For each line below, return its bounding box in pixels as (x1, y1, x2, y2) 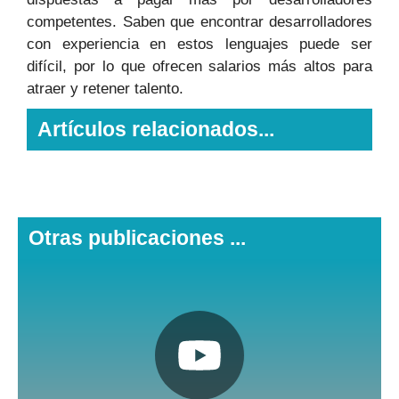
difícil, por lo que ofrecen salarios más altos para (27, 58, 372, 76)
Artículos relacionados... (37, 118, 274, 142)
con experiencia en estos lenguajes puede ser (27, 36, 372, 53)
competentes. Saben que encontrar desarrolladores (27, 13, 372, 31)
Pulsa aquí (165, 361, 234, 377)
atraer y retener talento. (27, 80, 183, 98)
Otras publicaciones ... (28, 226, 246, 250)
